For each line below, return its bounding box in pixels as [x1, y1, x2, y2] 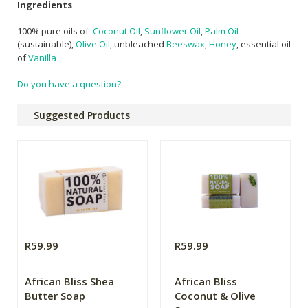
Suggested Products [34, 109, 130, 122]
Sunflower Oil [144, 24, 201, 37]
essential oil [241, 37, 291, 50]
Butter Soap [25, 289, 85, 303]
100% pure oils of [17, 24, 93, 37]
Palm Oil [205, 24, 239, 37]
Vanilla [28, 51, 56, 64]
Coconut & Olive [175, 289, 256, 303]
